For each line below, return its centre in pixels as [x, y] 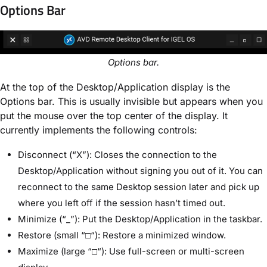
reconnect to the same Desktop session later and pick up [139, 187]
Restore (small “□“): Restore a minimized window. [122, 235]
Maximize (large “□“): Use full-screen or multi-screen [131, 252]
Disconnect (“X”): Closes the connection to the [117, 155]
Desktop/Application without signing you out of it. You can [140, 171]
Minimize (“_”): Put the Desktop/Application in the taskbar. [140, 219]
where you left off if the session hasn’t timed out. [122, 203]
